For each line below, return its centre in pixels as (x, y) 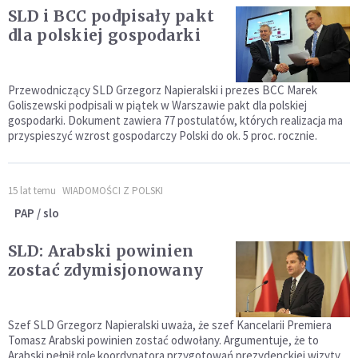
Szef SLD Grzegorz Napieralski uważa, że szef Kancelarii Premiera (170, 325)
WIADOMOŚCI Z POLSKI (113, 191)
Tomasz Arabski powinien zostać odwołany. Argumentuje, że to (163, 340)
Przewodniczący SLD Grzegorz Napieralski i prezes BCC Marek (163, 90)
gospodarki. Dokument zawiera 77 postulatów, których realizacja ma (175, 121)
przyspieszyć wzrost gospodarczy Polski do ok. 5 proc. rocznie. (163, 136)
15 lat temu (32, 191)
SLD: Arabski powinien (101, 251)
